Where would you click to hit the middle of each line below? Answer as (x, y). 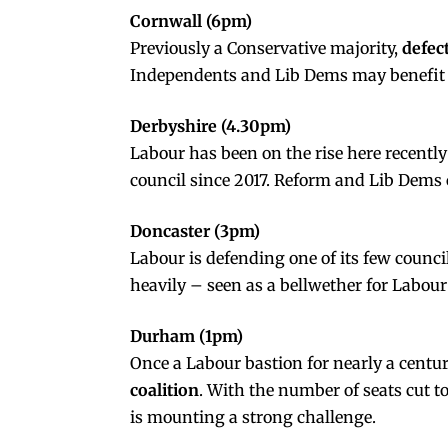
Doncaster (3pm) (195, 230)
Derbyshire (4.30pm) (210, 125)
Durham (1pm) (186, 335)
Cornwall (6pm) (191, 20)
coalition (164, 389)
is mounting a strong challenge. (253, 416)
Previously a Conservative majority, (266, 47)
